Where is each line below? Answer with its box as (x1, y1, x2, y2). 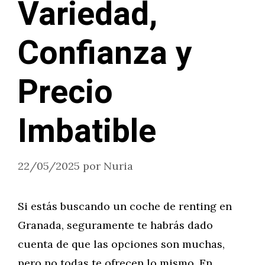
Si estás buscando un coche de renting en (18, 199, 232, 213)
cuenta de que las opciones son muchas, (18, 237, 225, 251)
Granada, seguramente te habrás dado (18, 218, 213, 232)
